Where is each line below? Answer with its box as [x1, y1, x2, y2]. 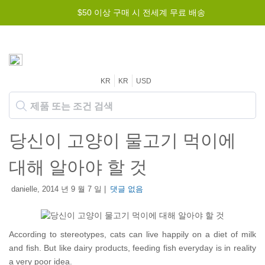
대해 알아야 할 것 [9, 157, 147, 177]
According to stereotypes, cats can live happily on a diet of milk [9, 230, 256, 239]
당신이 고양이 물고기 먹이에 [9, 131, 236, 150]
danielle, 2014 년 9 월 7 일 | [9, 185, 106, 193]
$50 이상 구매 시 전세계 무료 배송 [77, 8, 205, 17]
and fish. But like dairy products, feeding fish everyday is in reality [9, 243, 256, 253]
